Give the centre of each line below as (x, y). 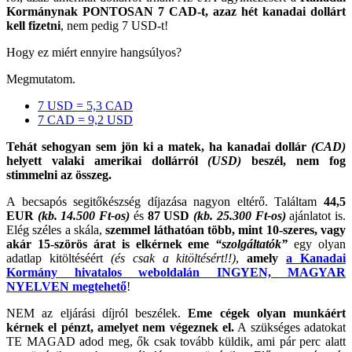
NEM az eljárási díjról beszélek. (97, 313)
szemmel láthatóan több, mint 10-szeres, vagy (226, 229)
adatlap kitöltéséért (59, 258)
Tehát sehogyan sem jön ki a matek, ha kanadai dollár (159, 146)
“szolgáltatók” (252, 244)
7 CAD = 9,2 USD (85, 119)
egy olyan (317, 244)
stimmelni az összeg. (59, 174)
